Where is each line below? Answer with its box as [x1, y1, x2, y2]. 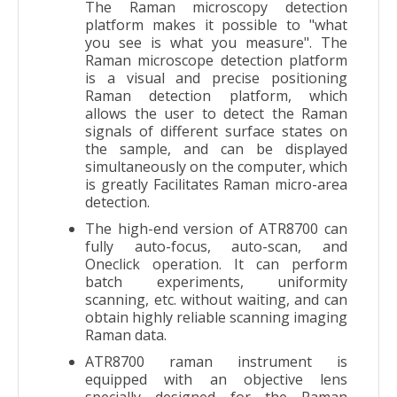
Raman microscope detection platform [85, 50, 347, 70]
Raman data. [85, 324, 167, 345]
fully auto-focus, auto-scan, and [85, 236, 347, 256]
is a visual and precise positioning [85, 67, 347, 88]
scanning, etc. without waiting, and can [85, 289, 347, 309]
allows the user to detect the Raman [85, 103, 347, 123]
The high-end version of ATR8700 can [85, 218, 347, 238]
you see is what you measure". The [85, 32, 347, 52]
